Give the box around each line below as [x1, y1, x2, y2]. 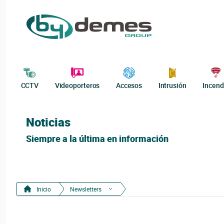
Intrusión [158, 80, 186, 90]
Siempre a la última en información [26, 132, 168, 144]
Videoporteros [54, 80, 100, 90]
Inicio [35, 185, 51, 193]
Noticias [26, 114, 70, 130]
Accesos [115, 80, 142, 90]
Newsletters [70, 185, 101, 193]
